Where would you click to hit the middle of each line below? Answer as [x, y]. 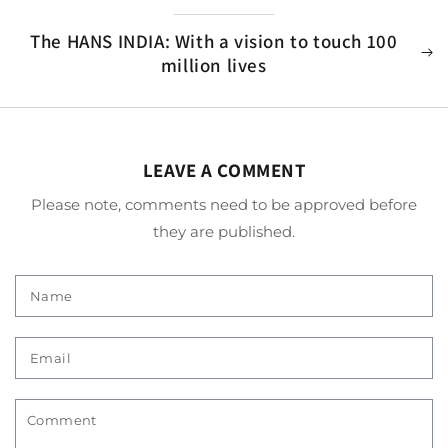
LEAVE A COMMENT [224, 169]
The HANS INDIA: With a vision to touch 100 [214, 40]
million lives [213, 64]
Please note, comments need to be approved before [224, 204]
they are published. [224, 231]
